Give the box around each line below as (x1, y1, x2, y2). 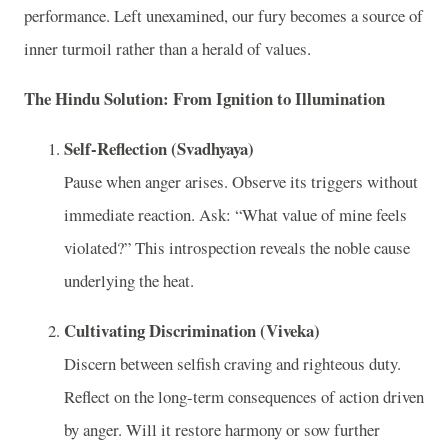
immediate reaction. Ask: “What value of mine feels (64, 202, 407, 226)
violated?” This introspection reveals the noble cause (64, 235, 410, 259)
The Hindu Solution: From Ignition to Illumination (24, 85, 385, 111)
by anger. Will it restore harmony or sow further (64, 417, 380, 441)
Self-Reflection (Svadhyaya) (64, 135, 254, 161)
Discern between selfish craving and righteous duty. (64, 351, 401, 375)
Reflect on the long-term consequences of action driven (64, 384, 424, 408)
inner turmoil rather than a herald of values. (24, 37, 311, 61)
